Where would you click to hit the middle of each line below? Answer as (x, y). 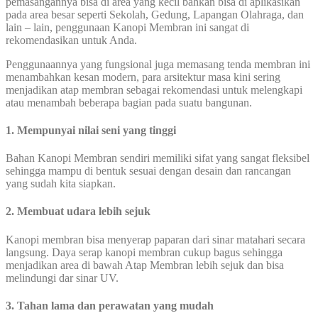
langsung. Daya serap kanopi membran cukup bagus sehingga (144, 252)
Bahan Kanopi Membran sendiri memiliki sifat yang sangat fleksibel (158, 158)
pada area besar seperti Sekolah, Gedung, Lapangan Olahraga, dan (155, 14)
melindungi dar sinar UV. (62, 278)
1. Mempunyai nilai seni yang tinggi (91, 130)
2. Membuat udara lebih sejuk (78, 212)
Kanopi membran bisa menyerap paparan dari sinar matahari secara (155, 239)
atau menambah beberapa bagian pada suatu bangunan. (129, 102)
